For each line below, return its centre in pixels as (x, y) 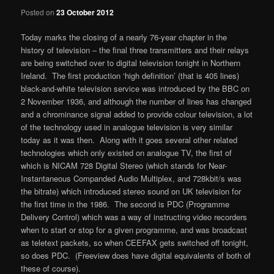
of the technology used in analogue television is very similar (127, 127)
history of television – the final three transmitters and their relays (135, 50)
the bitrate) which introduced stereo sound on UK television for (131, 191)
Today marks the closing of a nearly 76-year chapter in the (124, 37)
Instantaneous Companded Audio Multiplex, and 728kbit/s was (131, 178)
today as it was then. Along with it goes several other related (129, 139)
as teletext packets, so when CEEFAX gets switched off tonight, (135, 242)
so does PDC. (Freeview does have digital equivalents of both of (136, 255)
